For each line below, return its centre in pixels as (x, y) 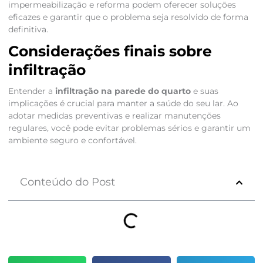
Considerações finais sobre (110, 51)
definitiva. (28, 30)
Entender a (31, 91)
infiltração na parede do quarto (123, 91)
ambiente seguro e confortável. (72, 141)
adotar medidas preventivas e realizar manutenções (114, 116)
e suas (204, 91)
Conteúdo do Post (67, 182)
